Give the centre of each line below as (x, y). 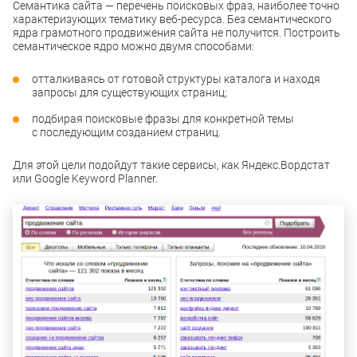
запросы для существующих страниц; (129, 92)
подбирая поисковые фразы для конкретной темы (163, 119)
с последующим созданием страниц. (126, 132)
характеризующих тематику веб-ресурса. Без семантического (172, 19)
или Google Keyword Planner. (85, 178)
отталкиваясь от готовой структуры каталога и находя (176, 79)
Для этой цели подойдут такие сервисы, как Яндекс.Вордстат (171, 165)
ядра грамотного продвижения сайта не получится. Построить (177, 33)
